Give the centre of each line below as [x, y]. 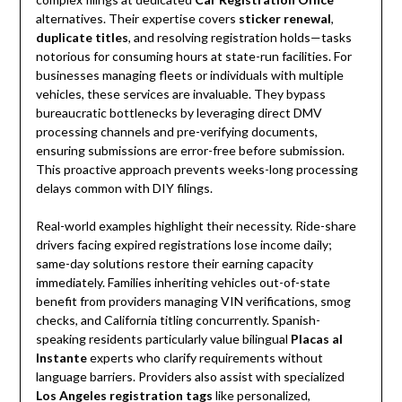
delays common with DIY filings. [124, 188]
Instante [61, 358]
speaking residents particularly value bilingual [163, 339]
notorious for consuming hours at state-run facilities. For [193, 57]
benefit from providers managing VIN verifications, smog [193, 301]
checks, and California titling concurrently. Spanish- [178, 320]
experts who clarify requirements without [205, 358]
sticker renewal [284, 19]
